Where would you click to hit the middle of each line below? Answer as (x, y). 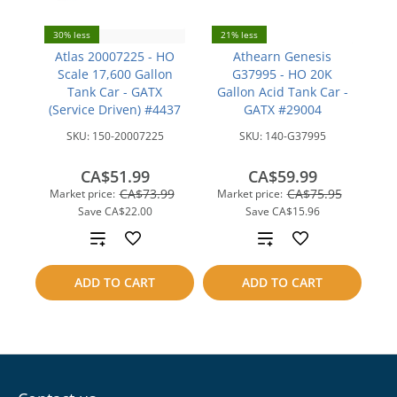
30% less (72, 35)
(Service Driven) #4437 (115, 109)
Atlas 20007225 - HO (115, 56)
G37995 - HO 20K (282, 74)
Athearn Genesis (282, 56)
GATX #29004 (282, 109)
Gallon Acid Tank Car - (282, 92)
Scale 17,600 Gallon (115, 74)
